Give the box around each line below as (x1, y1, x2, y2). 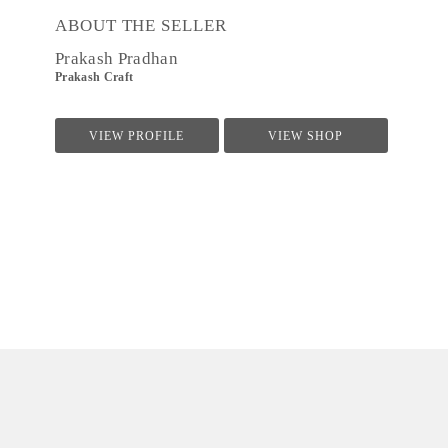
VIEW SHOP (268, 130, 344, 142)
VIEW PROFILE (89, 130, 185, 142)
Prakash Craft (55, 71, 134, 83)
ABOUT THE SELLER (55, 16, 227, 35)
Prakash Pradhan (55, 49, 179, 68)
